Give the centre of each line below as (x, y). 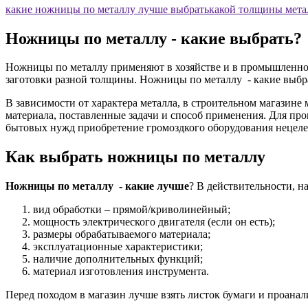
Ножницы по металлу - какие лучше (97, 186)
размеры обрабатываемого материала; (122, 234)
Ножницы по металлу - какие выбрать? (154, 38)
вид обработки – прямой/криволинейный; (132, 210)
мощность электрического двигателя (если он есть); (154, 222)
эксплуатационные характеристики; (118, 247)
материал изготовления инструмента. (121, 272)
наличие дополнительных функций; (118, 259)
